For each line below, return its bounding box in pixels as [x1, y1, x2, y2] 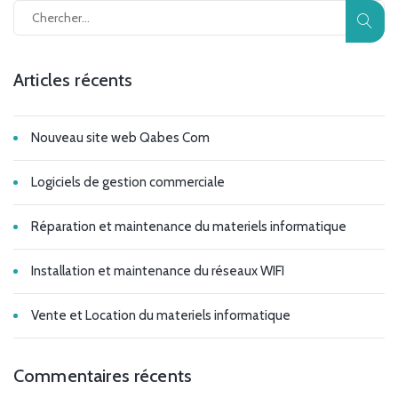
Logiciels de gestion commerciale [31, 174, 225, 190]
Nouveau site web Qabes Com [31, 130, 210, 146]
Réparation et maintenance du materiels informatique [31, 219, 346, 235]
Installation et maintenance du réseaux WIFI [31, 263, 284, 279]
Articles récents [13, 69, 133, 91]
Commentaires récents [13, 365, 192, 386]
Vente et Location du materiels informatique [31, 307, 291, 323]
